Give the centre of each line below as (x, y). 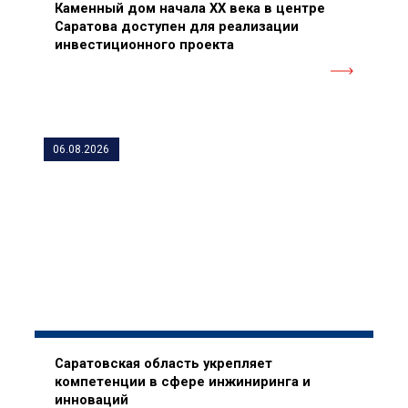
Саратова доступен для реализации (176, 26)
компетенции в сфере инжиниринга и (182, 381)
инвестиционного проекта (144, 44)
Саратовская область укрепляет (163, 363)
